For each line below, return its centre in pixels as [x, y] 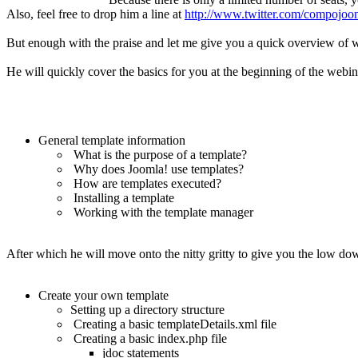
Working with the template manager [162, 213]
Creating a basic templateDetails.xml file [173, 324]
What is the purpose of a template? [159, 155]
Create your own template [103, 296]
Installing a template [122, 198]
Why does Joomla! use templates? [157, 169]
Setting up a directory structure [147, 310]
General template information [112, 141]
